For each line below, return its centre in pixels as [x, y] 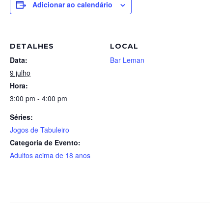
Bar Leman [127, 60]
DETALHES [32, 46]
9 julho [20, 73]
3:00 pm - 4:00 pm [39, 98]
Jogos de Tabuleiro [40, 130]
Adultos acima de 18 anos [50, 155]
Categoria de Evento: [45, 142]
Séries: [21, 117]
